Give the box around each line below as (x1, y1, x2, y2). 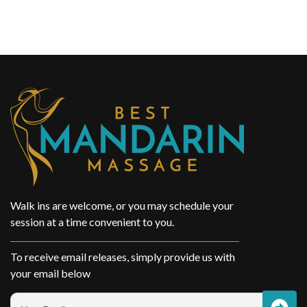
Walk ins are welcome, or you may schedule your (10, 198, 234, 212)
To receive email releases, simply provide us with (10, 249, 235, 263)
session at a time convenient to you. (10, 214, 174, 228)
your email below (10, 266, 90, 280)
